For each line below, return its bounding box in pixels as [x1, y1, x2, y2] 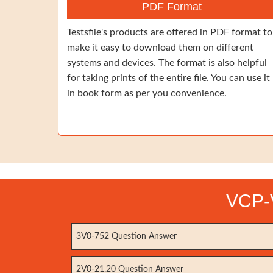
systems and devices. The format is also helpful [67, 58, 267, 68]
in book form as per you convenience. [67, 88, 227, 98]
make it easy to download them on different [67, 43, 253, 52]
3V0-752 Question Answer [76, 232, 177, 241]
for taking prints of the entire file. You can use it [67, 73, 270, 83]
